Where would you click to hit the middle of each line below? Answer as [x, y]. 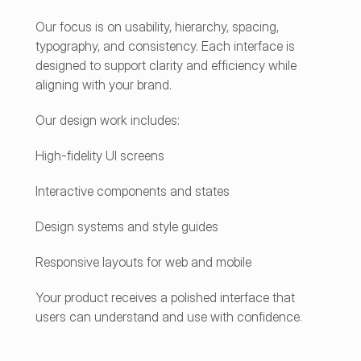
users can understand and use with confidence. [169, 317]
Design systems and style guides [127, 226]
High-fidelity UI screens [100, 156]
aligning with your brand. [104, 85]
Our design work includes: [108, 120]
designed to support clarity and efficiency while [166, 65]
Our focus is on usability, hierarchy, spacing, [157, 27]
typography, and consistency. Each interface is [165, 46]
